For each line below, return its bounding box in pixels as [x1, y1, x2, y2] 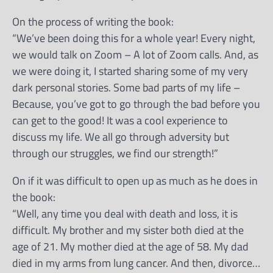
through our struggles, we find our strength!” [12, 144, 218, 161]
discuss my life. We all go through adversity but [12, 128, 229, 145]
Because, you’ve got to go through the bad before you [12, 95, 260, 112]
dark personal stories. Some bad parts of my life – [12, 79, 240, 96]
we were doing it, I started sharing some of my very [12, 62, 248, 79]
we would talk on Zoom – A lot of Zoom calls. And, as [12, 46, 258, 63]
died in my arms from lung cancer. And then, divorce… [12, 254, 260, 271]
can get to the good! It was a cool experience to [12, 112, 228, 129]
